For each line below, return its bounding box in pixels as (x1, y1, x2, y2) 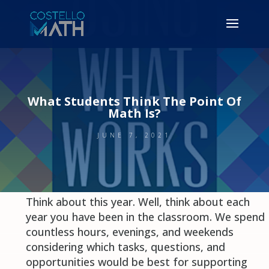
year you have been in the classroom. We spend (25, 210, 265, 225)
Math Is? (107, 104, 161, 121)
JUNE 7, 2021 (97, 130, 172, 139)
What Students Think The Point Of (27, 92, 241, 109)
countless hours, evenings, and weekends (25, 225, 234, 240)
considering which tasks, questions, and (25, 240, 225, 255)
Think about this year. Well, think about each (25, 195, 250, 210)
